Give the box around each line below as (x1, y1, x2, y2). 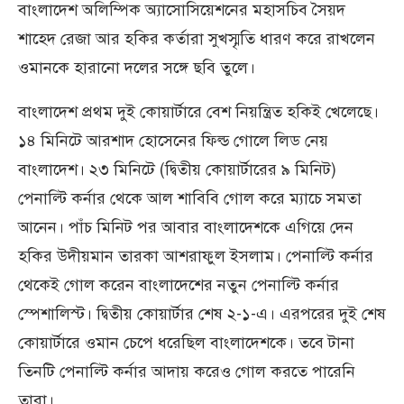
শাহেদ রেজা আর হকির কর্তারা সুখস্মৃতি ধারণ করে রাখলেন (18, 29, 375, 50)
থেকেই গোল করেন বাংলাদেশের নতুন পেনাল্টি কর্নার (18, 275, 339, 296)
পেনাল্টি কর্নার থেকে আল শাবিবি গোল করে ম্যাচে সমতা (18, 188, 362, 209)
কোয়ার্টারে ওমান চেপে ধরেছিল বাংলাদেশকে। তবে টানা (18, 333, 354, 353)
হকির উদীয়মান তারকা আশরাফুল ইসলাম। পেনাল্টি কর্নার (18, 246, 373, 267)
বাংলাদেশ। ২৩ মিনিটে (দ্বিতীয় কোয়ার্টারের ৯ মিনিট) (18, 160, 336, 180)
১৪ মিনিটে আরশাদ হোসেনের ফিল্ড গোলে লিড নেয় (18, 131, 328, 151)
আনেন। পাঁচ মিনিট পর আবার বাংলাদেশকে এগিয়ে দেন (18, 217, 353, 238)
